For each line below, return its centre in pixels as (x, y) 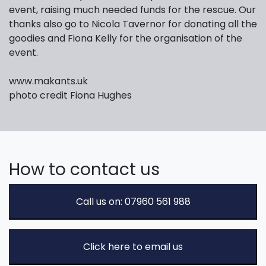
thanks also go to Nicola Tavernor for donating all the (133, 24)
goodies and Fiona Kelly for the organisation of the (126, 39)
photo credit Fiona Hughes (70, 96)
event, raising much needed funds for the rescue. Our (132, 10)
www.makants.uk (48, 81)
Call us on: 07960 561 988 (133, 202)
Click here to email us (133, 247)
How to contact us (84, 170)
